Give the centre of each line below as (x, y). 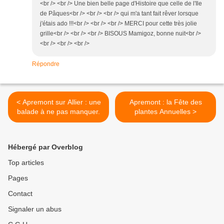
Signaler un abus (35, 209)
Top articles (26, 163)
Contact (20, 194)
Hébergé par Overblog (45, 147)
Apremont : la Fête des (165, 102)
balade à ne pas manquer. (58, 112)
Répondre (46, 64)
